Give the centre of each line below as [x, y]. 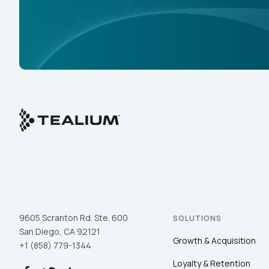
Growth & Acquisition [214, 241]
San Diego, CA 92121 [60, 232]
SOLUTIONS [197, 219]
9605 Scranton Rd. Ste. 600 [74, 218]
